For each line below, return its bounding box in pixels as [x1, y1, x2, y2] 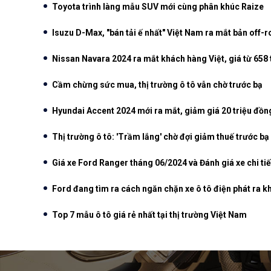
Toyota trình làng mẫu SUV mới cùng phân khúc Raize [52, 2, 264, 11]
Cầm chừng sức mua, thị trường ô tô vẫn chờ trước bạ [52, 80, 263, 90]
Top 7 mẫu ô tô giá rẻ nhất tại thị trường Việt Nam [52, 210, 247, 220]
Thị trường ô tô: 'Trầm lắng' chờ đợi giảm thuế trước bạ [52, 132, 269, 142]
